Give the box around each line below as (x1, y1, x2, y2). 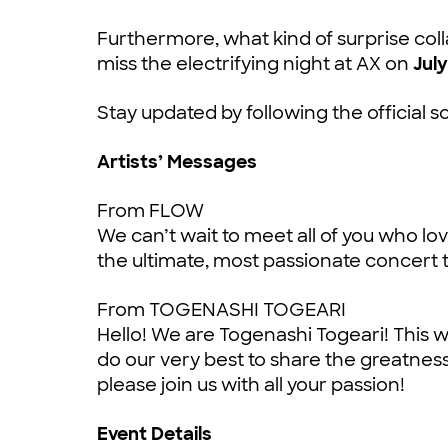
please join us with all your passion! (97, 372, 405, 397)
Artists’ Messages (97, 149, 257, 174)
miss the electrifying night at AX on (97, 51, 409, 76)
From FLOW (97, 198, 204, 223)
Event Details (97, 421, 212, 446)
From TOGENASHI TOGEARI (97, 297, 346, 322)
